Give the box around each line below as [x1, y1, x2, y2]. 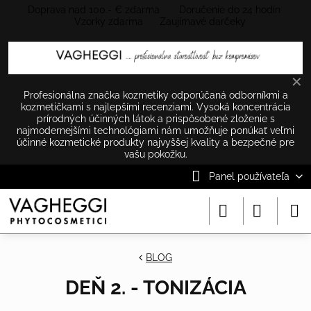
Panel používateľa [208, 170, 289, 182]
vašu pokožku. [124, 148, 187, 160]
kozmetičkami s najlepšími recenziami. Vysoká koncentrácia [20, 101, 291, 112]
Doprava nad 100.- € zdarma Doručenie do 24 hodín [28, 4, 283, 15]
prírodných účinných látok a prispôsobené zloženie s [36, 112, 275, 124]
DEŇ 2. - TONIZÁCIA [65, 276, 246, 299]
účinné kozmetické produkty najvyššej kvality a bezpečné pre [17, 136, 294, 148]
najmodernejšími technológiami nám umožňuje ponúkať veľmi [17, 124, 294, 136]
